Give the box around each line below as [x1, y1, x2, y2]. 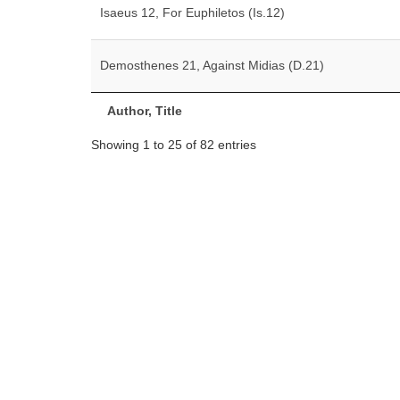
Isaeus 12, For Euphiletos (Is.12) [100, 5, 285, 20]
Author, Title [107, 104, 182, 118]
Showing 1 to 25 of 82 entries [91, 137, 256, 152]
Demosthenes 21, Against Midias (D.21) [100, 58, 324, 72]
